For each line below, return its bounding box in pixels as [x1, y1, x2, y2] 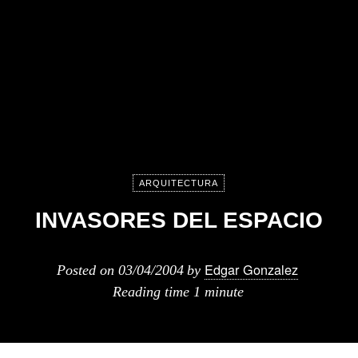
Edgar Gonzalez [205, 260, 298, 279]
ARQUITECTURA [138, 178, 218, 188]
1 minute [193, 284, 244, 300]
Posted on [57, 262, 118, 278]
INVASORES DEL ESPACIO [35, 208, 323, 233]
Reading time [113, 284, 193, 300]
